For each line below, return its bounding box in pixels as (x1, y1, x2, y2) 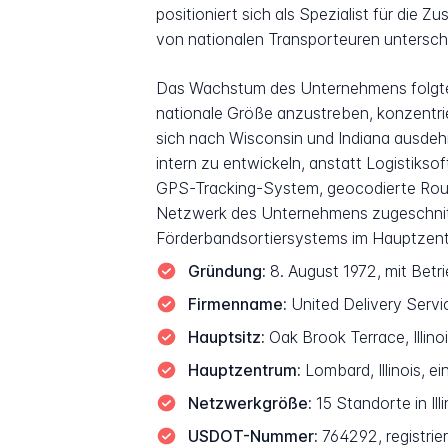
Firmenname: (187, 294, 287, 314)
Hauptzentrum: (187, 360, 301, 380)
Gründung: (187, 261, 266, 281)
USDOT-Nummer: (187, 426, 318, 446)
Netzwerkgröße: (187, 393, 312, 413)
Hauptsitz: (187, 327, 265, 347)
